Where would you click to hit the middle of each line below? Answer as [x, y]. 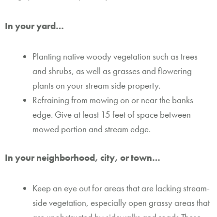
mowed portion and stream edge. [92, 129]
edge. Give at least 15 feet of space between [112, 115]
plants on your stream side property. [96, 86]
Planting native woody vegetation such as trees [115, 57]
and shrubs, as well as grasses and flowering [112, 71]
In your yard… [34, 26]
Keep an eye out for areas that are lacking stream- [121, 188]
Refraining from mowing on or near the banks [113, 100]
